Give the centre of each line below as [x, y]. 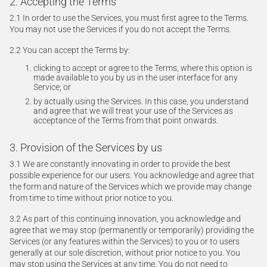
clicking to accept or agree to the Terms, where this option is [143, 68]
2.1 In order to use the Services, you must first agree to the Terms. [129, 18]
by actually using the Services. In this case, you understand [141, 101]
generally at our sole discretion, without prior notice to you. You [125, 253]
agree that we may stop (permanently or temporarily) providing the [132, 230]
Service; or [52, 87]
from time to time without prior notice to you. [91, 198]
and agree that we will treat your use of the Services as [133, 111]
